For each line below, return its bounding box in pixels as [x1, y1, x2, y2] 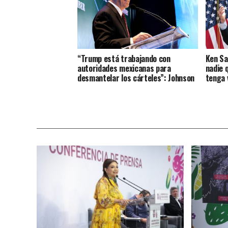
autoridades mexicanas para [77, 62, 171, 75]
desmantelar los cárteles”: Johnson [77, 72, 195, 84]
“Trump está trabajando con [77, 52, 170, 65]
